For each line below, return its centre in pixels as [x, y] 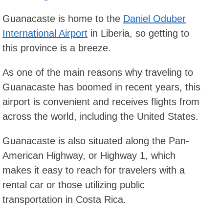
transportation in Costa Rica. [64, 199]
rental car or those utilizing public [74, 185]
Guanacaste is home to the [63, 18]
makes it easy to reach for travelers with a [94, 170]
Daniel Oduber [154, 18]
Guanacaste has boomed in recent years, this [101, 87]
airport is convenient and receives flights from [101, 101]
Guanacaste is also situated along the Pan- [96, 141]
